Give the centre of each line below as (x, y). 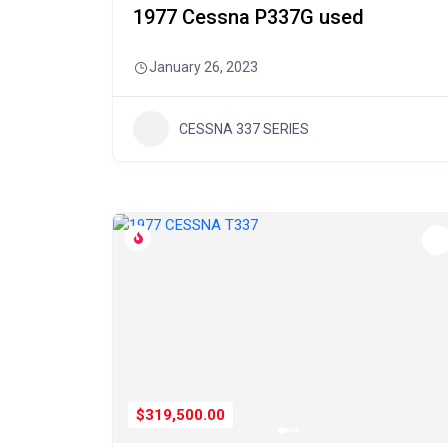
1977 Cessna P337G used (248, 17)
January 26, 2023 (203, 67)
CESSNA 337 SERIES (244, 128)
